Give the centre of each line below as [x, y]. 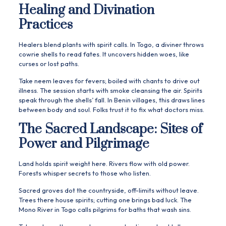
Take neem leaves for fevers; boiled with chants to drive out [109, 81]
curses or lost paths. [49, 64]
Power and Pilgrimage [84, 144]
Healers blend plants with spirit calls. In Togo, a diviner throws [111, 45]
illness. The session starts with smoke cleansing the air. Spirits [110, 91]
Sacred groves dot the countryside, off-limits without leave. [108, 190]
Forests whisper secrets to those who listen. [84, 173]
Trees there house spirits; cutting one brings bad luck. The [105, 200]
